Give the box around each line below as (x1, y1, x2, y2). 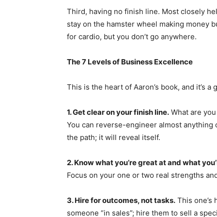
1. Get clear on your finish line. (67, 107, 169, 117)
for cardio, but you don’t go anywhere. (67, 31, 199, 41)
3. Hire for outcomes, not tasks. (67, 195, 175, 205)
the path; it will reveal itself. (67, 132, 162, 142)
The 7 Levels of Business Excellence (67, 57, 193, 66)
